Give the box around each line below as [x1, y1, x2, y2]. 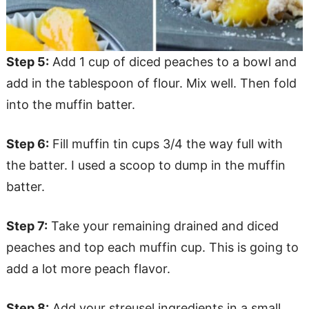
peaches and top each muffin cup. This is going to [6, 239, 299, 255]
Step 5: [6, 54, 49, 69]
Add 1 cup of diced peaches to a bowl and [48, 54, 297, 69]
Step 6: [6, 136, 49, 151]
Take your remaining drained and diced [47, 218, 279, 233]
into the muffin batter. [6, 97, 135, 112]
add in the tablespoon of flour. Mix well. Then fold [6, 75, 297, 90]
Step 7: [6, 218, 48, 233]
